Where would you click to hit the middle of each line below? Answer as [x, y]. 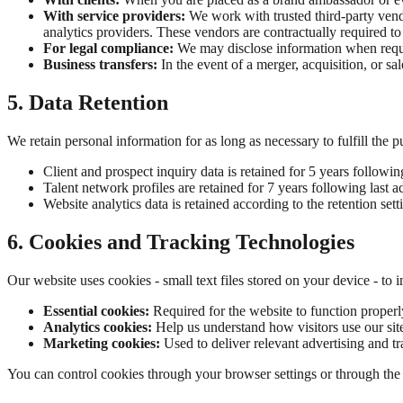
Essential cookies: [96, 311]
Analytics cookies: [98, 327]
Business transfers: [100, 65]
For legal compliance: [108, 49]
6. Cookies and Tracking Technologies [181, 242]
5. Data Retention [88, 103]
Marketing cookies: [102, 344]
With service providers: [114, 16]
